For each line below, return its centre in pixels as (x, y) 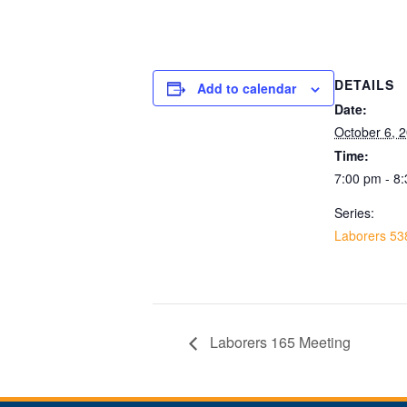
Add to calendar (247, 88)
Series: (354, 213)
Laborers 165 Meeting (278, 342)
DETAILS (364, 84)
